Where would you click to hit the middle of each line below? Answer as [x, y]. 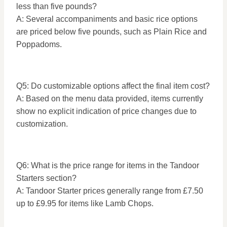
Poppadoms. [39, 44]
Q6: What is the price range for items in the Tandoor [108, 165]
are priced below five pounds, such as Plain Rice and [111, 32]
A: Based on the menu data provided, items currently [110, 99]
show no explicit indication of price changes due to [106, 111]
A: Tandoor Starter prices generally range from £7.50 [110, 191]
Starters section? [46, 178]
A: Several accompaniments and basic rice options [107, 19]
